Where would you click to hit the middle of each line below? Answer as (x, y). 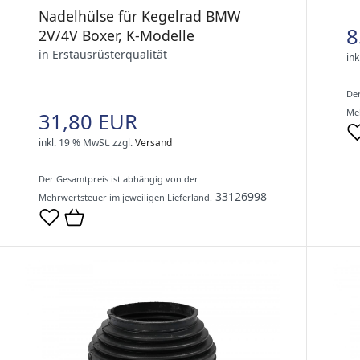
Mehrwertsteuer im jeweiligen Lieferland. (125, 198)
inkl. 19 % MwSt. (74, 143)
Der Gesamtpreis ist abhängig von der (119, 179)
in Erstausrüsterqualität (103, 55)
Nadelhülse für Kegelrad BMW (139, 16)
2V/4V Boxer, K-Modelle (117, 36)
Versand (153, 143)
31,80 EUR (88, 122)
